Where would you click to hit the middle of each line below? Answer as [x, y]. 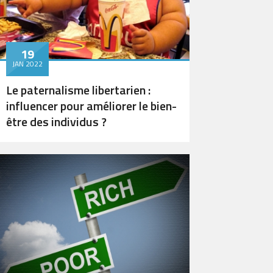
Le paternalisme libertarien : [78, 90]
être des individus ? [56, 122]
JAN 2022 [27, 64]
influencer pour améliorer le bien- [91, 106]
